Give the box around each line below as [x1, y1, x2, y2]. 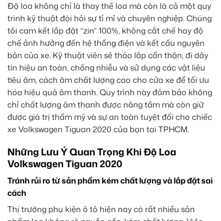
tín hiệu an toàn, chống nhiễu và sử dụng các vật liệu [7, 62, 205, 74]
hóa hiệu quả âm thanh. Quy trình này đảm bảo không [7, 87, 212, 98]
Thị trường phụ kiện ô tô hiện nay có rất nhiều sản [7, 203, 195, 215]
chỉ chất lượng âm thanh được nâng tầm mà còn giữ [7, 99, 204, 110]
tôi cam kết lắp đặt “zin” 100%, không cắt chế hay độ [7, 25, 203, 37]
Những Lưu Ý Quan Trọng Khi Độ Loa [7, 145, 176, 159]
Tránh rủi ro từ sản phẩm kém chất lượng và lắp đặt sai [7, 175, 213, 186]
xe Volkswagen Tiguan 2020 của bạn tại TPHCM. [7, 124, 189, 135]
